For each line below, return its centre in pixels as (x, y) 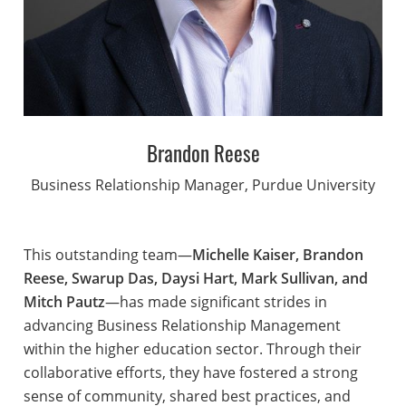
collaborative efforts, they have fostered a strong (190, 373)
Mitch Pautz (64, 302)
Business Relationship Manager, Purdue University (203, 185)
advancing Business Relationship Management (182, 326)
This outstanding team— (107, 255)
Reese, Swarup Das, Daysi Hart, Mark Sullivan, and (195, 279)
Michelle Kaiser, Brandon (277, 255)
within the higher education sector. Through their (192, 349)
